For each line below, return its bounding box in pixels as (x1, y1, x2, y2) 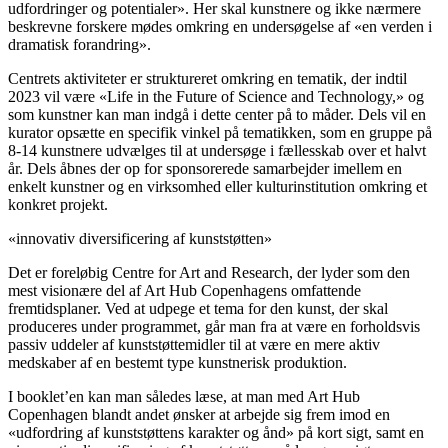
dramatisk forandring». (8, 35, 151, 53)
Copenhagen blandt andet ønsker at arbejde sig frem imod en (8, 405, 390, 423)
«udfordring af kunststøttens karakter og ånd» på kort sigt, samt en (8, 423, 424, 441)
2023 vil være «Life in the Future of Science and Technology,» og (8, 87, 424, 105)
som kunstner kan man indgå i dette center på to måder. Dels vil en (8, 105, 426, 123)
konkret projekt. (8, 195, 108, 213)
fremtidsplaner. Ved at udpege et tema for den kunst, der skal (8, 299, 388, 317)
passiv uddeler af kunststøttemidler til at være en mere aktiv (8, 335, 380, 353)
